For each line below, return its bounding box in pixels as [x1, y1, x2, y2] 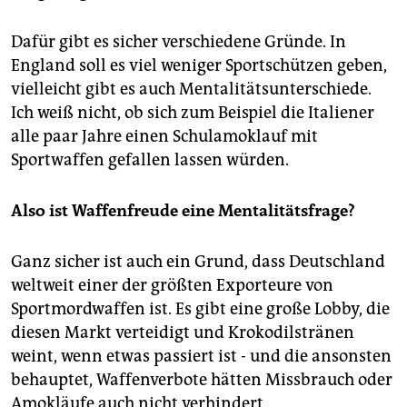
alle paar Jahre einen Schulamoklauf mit [11, 125, 318, 146]
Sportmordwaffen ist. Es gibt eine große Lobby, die [11, 298, 390, 319]
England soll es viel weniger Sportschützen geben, [11, 55, 387, 75]
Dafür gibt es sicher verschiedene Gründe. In [11, 31, 346, 52]
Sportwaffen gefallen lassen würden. [11, 149, 289, 170]
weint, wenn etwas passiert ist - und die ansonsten [11, 345, 392, 366]
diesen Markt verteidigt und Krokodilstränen [11, 322, 354, 342]
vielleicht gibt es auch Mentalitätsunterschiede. [11, 78, 372, 99]
